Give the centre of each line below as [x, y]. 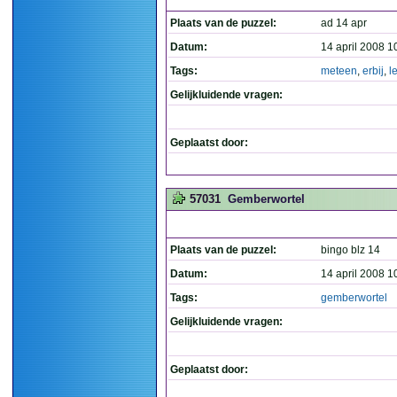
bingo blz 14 [350, 250]
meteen [339, 71]
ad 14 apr [344, 23]
